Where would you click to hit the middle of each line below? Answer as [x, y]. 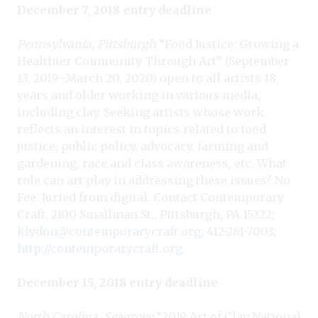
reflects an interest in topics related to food [142, 129]
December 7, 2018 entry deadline [114, 10]
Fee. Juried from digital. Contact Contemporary [150, 197]
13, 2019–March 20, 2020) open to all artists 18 [147, 78]
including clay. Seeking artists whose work [141, 112]
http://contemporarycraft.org [100, 248]
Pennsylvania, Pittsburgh [87, 44]
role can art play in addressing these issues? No [154, 180]
